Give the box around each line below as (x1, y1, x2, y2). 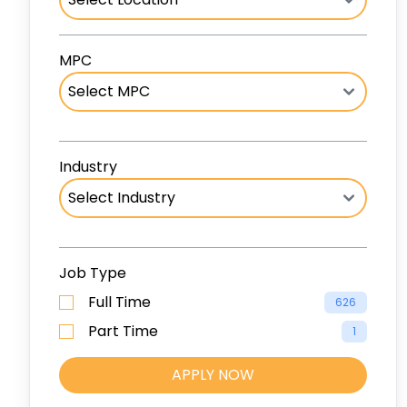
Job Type (59, 263, 126, 283)
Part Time (88, 321, 158, 342)
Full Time (88, 292, 151, 313)
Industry (59, 156, 117, 177)
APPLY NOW (218, 364, 255, 385)
